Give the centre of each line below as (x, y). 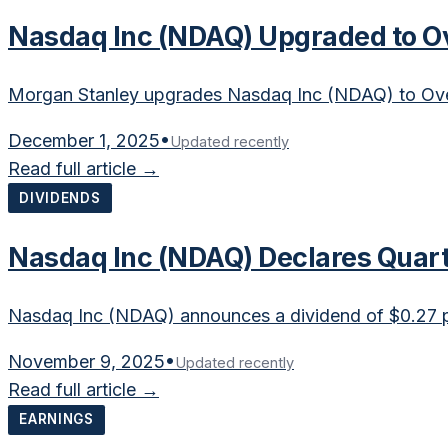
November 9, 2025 (86, 362)
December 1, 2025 (84, 140)
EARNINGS (56, 419)
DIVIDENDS (60, 197)
